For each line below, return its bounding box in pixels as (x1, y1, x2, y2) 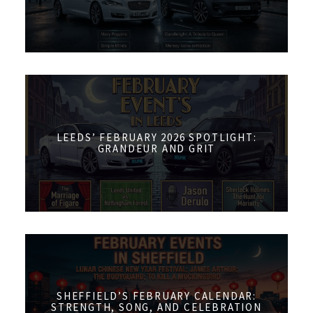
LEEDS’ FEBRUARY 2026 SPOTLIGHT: (56, 130, 257, 144)
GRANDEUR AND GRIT (97, 141, 216, 155)
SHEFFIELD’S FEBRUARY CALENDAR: (57, 289, 256, 303)
